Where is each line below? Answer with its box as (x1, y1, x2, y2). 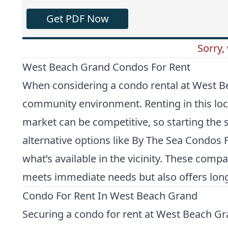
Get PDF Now (46, 11, 109, 25)
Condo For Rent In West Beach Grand (22, 188, 197, 203)
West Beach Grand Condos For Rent (22, 60, 190, 74)
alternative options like (22, 133, 132, 147)
